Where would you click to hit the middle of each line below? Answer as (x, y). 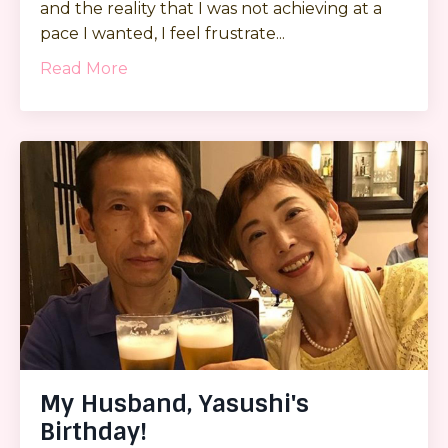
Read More (84, 68)
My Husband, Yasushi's (174, 404)
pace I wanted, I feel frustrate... (162, 33)
